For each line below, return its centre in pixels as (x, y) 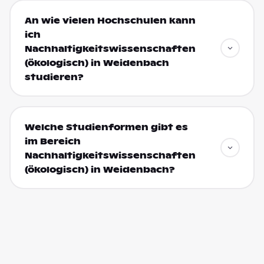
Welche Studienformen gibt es (106, 127)
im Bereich (52, 141)
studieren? (54, 77)
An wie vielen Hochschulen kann (110, 20)
